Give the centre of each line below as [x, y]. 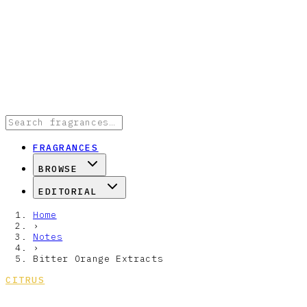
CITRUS [25, 280]
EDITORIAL [68, 192]
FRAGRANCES [66, 148]
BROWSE [58, 169]
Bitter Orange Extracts [98, 259]
